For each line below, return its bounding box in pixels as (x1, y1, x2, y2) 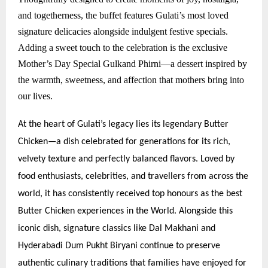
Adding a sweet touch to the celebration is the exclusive (18, 42, 227, 53)
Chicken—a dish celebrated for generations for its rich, (18, 137, 230, 147)
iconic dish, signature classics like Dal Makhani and (18, 224, 215, 234)
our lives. (18, 91, 53, 102)
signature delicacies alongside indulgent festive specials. (18, 26, 228, 37)
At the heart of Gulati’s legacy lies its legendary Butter (18, 120, 229, 130)
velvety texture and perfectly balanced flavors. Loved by (18, 154, 234, 165)
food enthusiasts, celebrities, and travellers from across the (18, 172, 248, 182)
